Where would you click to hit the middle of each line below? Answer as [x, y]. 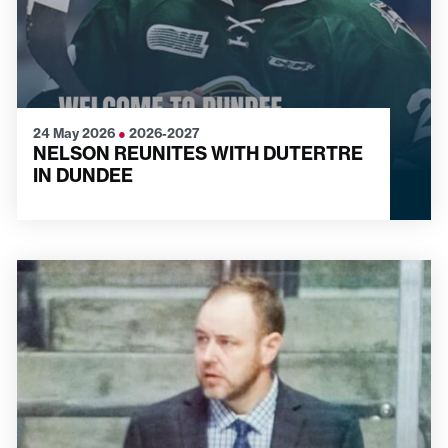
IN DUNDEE [83, 175]
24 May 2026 [75, 133]
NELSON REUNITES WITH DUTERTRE [198, 153]
